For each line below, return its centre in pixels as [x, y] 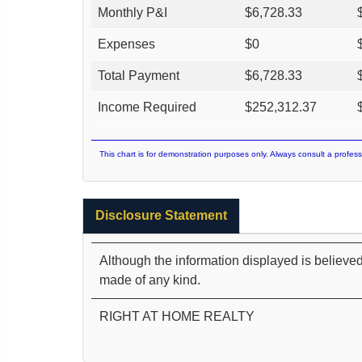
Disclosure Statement [161, 215]
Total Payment [139, 75]
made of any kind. [150, 280]
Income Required [147, 107]
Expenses [126, 44]
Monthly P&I [133, 12]
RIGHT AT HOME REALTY [177, 316]
